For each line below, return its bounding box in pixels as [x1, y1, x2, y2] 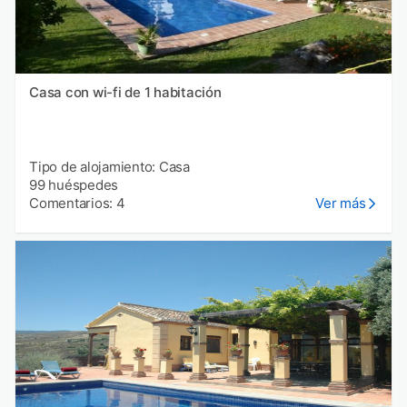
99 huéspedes [29, 175, 118, 194]
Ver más [315, 194, 366, 212]
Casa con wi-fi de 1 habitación [29, 83, 222, 101]
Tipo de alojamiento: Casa [29, 157, 190, 175]
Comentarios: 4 [29, 194, 125, 212]
